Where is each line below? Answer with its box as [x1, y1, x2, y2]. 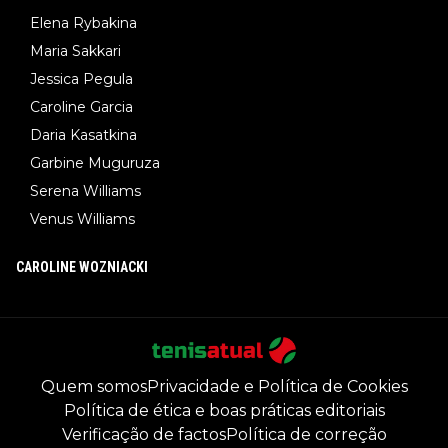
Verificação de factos [61, 425, 226, 445]
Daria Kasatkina [30, 126, 137, 145]
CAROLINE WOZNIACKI [16, 259, 148, 276]
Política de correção [225, 425, 387, 445]
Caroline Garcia [30, 98, 133, 117]
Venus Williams [30, 210, 135, 229]
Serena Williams [30, 182, 141, 201]
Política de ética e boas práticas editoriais [63, 401, 385, 421]
